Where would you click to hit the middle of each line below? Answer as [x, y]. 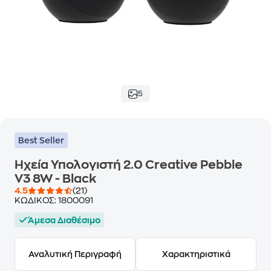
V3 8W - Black [55, 179]
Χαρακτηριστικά [196, 254]
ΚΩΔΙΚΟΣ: [36, 200]
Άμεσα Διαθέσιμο [64, 220]
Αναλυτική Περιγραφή [75, 254]
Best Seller [41, 140]
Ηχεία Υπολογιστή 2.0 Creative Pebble [129, 165]
